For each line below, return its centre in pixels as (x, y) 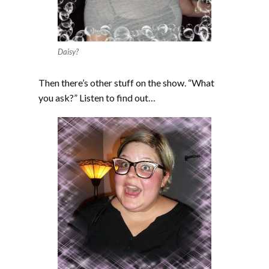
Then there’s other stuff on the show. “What (126, 83)
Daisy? (68, 52)
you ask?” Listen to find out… (97, 98)
